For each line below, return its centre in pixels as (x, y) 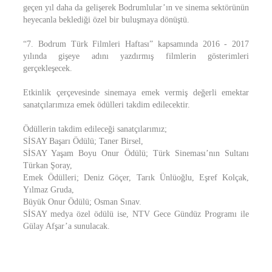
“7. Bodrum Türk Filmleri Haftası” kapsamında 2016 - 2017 (136, 44)
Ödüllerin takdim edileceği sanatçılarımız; (95, 129)
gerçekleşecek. (48, 68)
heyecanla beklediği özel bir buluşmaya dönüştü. (106, 20)
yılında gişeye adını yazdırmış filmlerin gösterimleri (136, 56)
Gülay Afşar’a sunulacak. (66, 226)
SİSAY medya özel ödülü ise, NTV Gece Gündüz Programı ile (136, 214)
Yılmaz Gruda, (49, 190)
